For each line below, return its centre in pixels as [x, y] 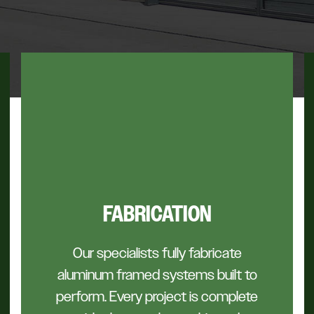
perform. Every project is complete [157, 297]
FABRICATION [157, 214]
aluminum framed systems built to [157, 275]
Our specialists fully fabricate [157, 253]
